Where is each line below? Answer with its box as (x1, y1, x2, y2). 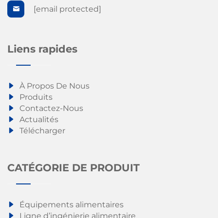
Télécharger (18, 126, 65, 136)
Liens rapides (7, 43, 77, 55)
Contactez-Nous (18, 104, 83, 113)
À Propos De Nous (18, 81, 90, 91)
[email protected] (34, 4, 101, 14)
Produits (18, 92, 53, 102)
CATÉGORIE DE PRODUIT (7, 162, 140, 174)
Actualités (18, 115, 58, 125)
